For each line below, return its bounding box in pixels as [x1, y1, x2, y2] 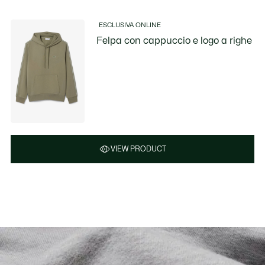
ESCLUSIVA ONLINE [99, 21, 161, 28]
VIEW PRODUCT [111, 146, 166, 153]
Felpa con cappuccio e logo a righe [96, 35, 253, 46]
